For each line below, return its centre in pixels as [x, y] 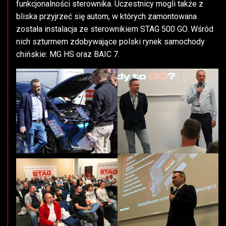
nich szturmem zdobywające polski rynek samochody [110, 42]
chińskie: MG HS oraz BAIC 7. [70, 54]
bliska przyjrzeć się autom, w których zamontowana [106, 17]
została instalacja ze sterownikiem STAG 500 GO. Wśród [115, 29]
